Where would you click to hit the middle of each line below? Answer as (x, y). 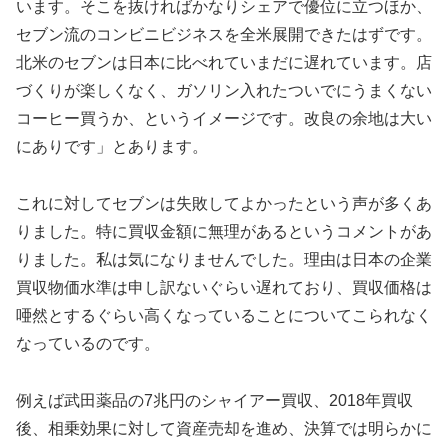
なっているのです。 (88, 343)
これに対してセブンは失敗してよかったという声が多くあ (224, 203)
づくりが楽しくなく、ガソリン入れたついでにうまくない (224, 91)
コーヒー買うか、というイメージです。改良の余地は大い (224, 119)
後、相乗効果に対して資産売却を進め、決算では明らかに (224, 428)
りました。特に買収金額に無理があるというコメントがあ (224, 231)
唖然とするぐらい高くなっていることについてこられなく (224, 315)
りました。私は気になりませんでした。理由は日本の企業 (224, 259)
